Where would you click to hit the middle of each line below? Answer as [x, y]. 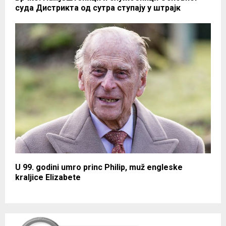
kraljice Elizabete [48, 178]
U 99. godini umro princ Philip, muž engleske [99, 167]
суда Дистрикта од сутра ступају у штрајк [98, 8]
